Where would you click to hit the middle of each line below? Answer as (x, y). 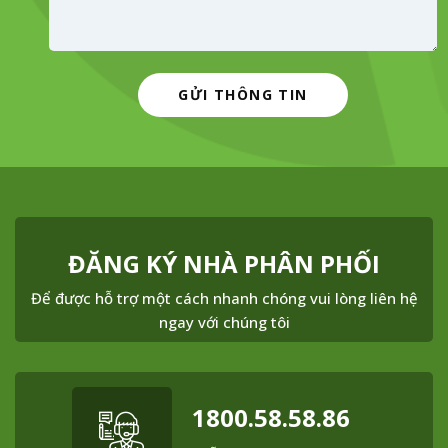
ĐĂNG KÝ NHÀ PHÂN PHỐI (224, 264)
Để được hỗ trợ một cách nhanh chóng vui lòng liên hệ (224, 298)
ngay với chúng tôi (224, 322)
